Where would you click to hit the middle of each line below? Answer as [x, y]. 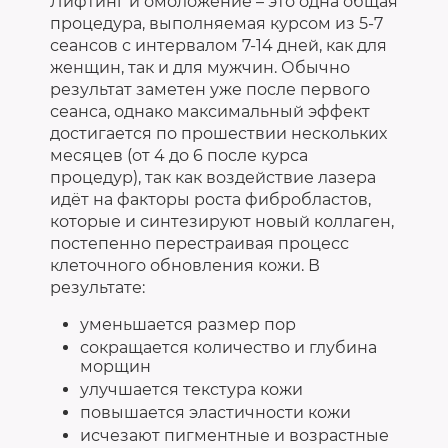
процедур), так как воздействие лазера [213, 177]
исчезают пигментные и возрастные [234, 435]
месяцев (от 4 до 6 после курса [179, 155]
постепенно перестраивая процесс [199, 243]
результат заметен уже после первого [210, 89]
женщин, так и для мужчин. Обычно [200, 67]
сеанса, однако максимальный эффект [210, 111]
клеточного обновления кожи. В [185, 265]
